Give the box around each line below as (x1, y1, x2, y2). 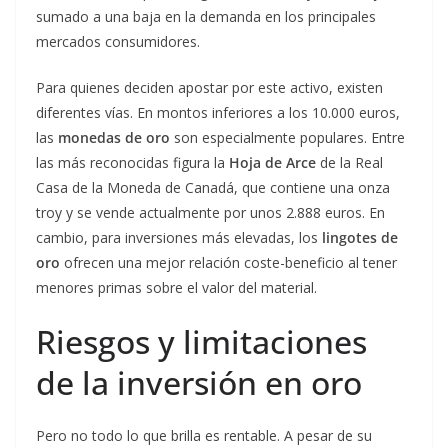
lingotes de (322, 228, 398, 247)
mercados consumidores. (36, 32, 200, 51)
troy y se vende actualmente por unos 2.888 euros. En (36, 203, 385, 222)
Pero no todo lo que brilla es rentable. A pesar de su (36, 426, 372, 445)
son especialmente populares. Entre (170, 128, 405, 147)
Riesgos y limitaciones (36, 320, 367, 363)
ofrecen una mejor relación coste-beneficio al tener (60, 253, 397, 272)
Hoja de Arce (229, 153, 316, 172)
